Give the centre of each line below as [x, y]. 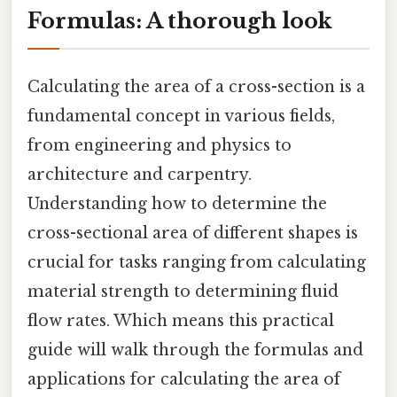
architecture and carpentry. [140, 174]
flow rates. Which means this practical [181, 320]
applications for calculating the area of [184, 379]
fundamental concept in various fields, [181, 116]
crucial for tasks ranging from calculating [197, 262]
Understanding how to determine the [177, 203]
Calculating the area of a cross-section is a [196, 86]
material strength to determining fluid [183, 291]
